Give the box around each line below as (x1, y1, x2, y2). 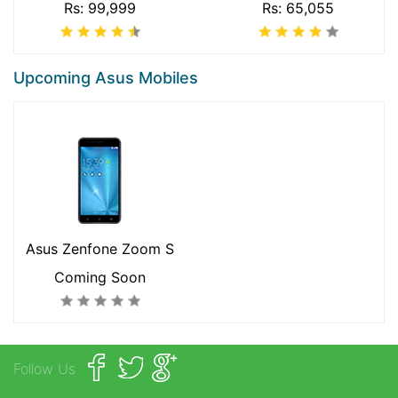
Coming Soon (54, 268, 146, 287)
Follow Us (13, 360, 76, 378)
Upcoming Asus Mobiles (13, 68, 198, 88)
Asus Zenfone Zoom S (26, 240, 174, 259)
